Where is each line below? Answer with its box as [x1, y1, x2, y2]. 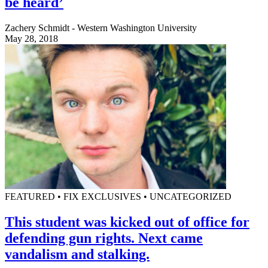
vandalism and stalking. [5, 246, 150, 262]
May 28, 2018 [5, 33, 58, 44]
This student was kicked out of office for [5, 214, 249, 230]
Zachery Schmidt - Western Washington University [5, 22, 197, 33]
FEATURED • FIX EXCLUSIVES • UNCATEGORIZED [5, 191, 232, 202]
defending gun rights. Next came [5, 230, 203, 246]
